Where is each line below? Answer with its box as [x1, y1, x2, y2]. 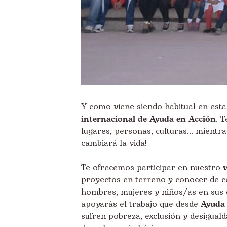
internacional [81, 113, 138, 125]
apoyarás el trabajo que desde [81, 198, 201, 210]
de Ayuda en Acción [138, 113, 216, 125]
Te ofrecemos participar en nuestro [81, 162, 223, 174]
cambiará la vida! [81, 137, 147, 149]
